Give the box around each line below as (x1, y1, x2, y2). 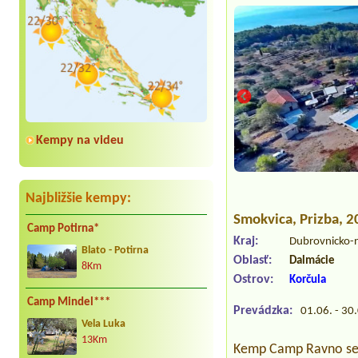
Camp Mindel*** (27, 296, 110, 308)
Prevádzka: (233, 304, 293, 318)
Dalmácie (289, 255, 336, 268)
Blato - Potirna (82, 245, 149, 257)
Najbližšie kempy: (26, 191, 131, 207)
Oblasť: (233, 254, 272, 268)
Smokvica (233, 213, 293, 229)
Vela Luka (82, 318, 125, 329)
